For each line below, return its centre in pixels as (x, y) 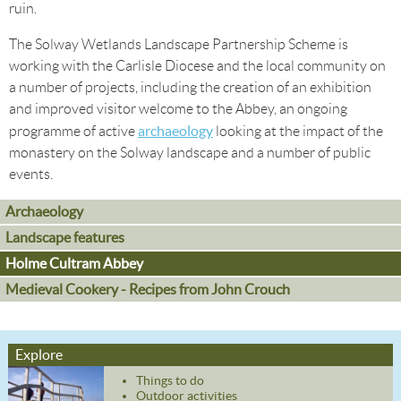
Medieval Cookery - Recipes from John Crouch (148, 289)
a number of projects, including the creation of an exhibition (190, 87)
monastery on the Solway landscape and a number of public (190, 152)
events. (31, 174)
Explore (38, 354)
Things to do (171, 380)
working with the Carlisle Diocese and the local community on (197, 65)
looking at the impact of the (298, 131)
